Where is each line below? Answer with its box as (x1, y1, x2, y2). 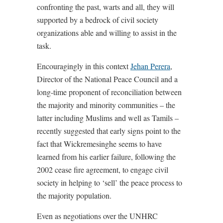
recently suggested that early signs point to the (37, 125, 181, 136)
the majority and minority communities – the (37, 100, 175, 111)
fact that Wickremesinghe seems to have (37, 138, 162, 149)
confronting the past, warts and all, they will (37, 1, 174, 12)
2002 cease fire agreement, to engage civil (37, 164, 168, 175)
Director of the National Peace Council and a (37, 74, 178, 85)
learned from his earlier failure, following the (37, 151, 176, 162)
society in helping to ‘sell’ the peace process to (37, 177, 182, 188)
